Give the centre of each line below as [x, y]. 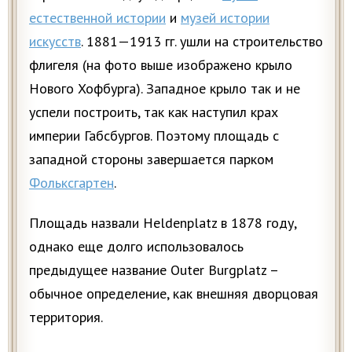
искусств [55, 42]
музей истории [225, 18]
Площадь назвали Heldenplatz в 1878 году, [163, 223]
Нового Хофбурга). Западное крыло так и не [165, 89]
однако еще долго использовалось [136, 247]
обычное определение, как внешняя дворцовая [174, 294]
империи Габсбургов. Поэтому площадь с [154, 136]
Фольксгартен [71, 183]
